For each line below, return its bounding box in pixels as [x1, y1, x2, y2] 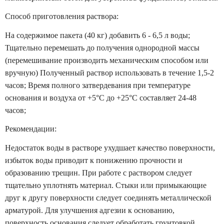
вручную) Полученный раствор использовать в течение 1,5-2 [5, 68, 214, 77]
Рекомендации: [5, 124, 56, 133]
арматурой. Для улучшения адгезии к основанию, [5, 205, 174, 214]
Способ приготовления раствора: [5, 12, 118, 20]
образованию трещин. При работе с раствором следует [5, 168, 192, 177]
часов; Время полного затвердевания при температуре [5, 80, 190, 89]
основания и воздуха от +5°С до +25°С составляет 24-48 [5, 93, 196, 102]
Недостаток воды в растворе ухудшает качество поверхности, [5, 143, 215, 152]
